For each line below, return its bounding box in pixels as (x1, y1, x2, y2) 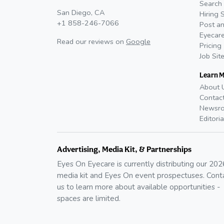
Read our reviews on (57, 36, 124, 46)
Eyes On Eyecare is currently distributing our (57, 158, 207, 169)
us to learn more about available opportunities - (57, 181, 220, 192)
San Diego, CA (57, 7, 104, 17)
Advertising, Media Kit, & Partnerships (57, 144, 191, 154)
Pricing (199, 40, 221, 50)
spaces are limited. (57, 192, 120, 203)
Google (126, 36, 150, 46)
